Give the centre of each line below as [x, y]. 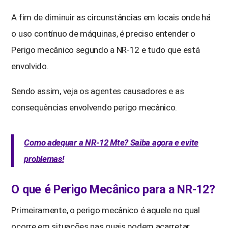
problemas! [44, 159]
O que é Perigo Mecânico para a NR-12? [113, 189]
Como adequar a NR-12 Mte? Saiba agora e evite [111, 142]
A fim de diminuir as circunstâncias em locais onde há [111, 17]
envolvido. [30, 66]
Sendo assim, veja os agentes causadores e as [98, 91]
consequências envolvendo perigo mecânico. [94, 107]
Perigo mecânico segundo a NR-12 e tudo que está [106, 50]
